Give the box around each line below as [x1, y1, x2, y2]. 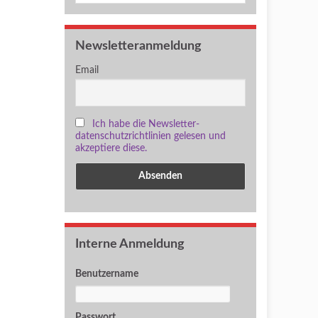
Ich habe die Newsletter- [92, 119, 199, 129]
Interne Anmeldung [75, 237, 185, 251]
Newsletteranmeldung [75, 39, 202, 53]
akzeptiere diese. [75, 143, 147, 153]
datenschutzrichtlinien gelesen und [75, 131, 226, 141]
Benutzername [75, 268, 138, 279]
